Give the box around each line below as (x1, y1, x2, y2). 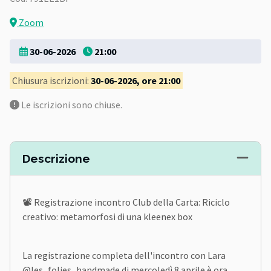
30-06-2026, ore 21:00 (91, 74, 180, 87)
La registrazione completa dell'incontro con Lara (22, 249, 226, 261)
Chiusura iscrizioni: (12, 74, 91, 87)
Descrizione (22, 152, 90, 165)
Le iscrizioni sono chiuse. (19, 99, 122, 111)
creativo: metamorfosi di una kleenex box (22, 211, 192, 223)
